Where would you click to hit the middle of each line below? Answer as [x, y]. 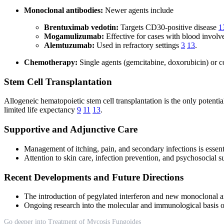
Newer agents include [138, 10]
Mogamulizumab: [74, 36]
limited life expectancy [40, 110]
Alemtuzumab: [69, 45]
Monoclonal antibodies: [63, 10]
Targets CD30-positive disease [168, 27]
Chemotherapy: [51, 62]
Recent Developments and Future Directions [94, 177]
